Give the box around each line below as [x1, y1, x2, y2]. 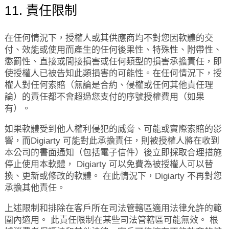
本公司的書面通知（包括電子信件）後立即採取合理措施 [4, 148, 222, 157]
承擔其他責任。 [4, 183, 65, 193]
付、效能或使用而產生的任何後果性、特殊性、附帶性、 [4, 45, 222, 55]
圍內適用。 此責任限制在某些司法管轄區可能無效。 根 [4, 215, 218, 225]
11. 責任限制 [4, 3, 77, 17]
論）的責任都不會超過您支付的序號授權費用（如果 [4, 92, 204, 102]
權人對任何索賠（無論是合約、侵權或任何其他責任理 [4, 80, 213, 90]
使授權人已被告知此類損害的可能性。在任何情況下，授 [4, 68, 222, 78]
